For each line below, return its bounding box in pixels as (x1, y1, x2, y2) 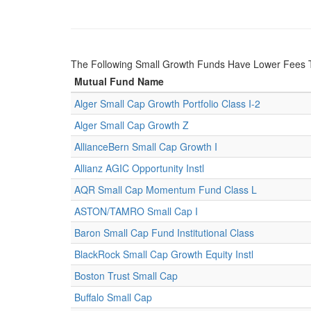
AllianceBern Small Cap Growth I (74, 140, 217, 153)
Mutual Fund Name (74, 74, 164, 88)
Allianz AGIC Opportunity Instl (74, 161, 204, 175)
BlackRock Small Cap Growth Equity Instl (74, 247, 253, 261)
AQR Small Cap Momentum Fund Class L (74, 183, 257, 196)
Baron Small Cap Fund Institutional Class (74, 226, 254, 239)
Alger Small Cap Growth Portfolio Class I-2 (74, 96, 260, 110)
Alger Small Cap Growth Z (74, 118, 189, 132)
